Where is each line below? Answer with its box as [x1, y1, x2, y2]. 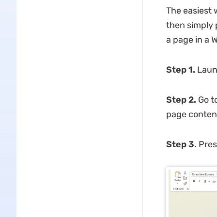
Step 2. [166, 94, 198, 105]
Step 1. [166, 64, 197, 75]
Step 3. [166, 139, 199, 150]
